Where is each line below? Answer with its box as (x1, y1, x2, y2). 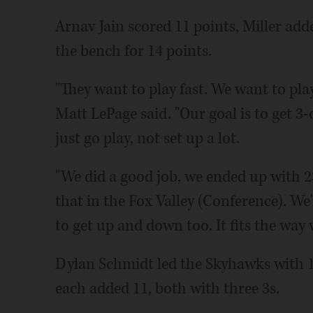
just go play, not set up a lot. (54, 128, 240, 149)
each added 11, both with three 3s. (54, 278, 279, 299)
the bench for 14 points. (54, 41, 212, 61)
